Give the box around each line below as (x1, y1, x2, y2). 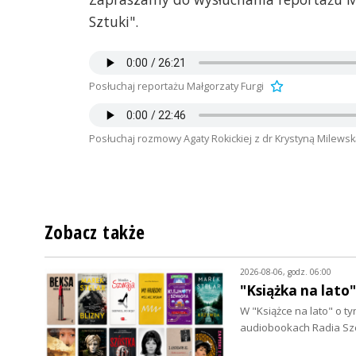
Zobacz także (44, 219, 145, 245)
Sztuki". (89, 12, 138, 32)
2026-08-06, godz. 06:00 (239, 265, 331, 277)
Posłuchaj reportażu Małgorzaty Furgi (89, 79, 264, 94)
